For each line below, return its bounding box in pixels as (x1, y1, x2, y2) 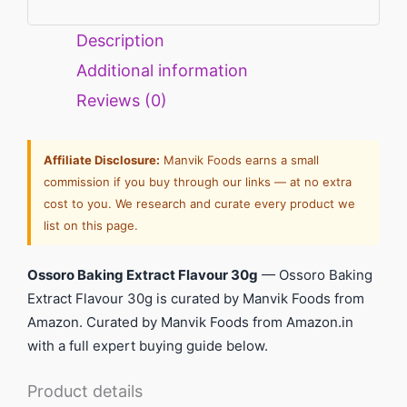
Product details (27, 382, 143, 402)
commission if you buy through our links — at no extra (44, 174, 352, 190)
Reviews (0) (76, 91, 167, 111)
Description (76, 31, 164, 51)
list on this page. (44, 218, 138, 233)
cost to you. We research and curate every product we (44, 196, 355, 212)
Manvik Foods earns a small (160, 153, 319, 168)
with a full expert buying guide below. (27, 337, 268, 355)
